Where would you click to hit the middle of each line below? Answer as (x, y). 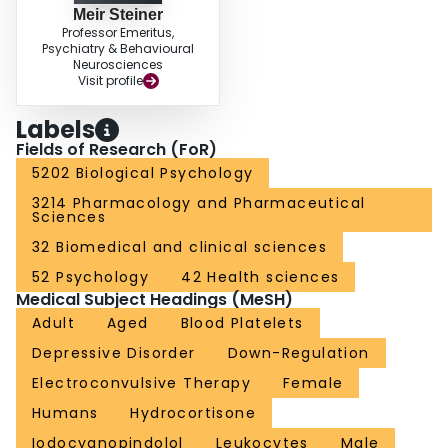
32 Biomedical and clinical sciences (179, 247)
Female (313, 383)
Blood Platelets (242, 323)
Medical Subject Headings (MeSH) (154, 300)
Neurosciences (118, 65)
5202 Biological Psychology (143, 173)
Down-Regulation (298, 353)
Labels (55, 130)
